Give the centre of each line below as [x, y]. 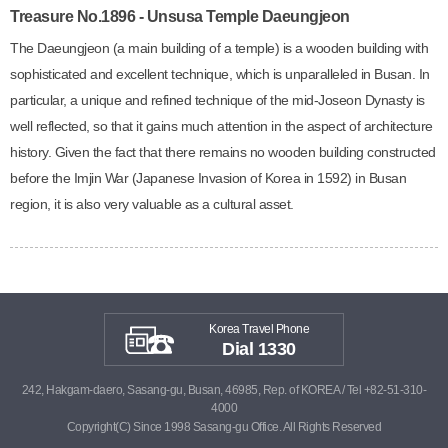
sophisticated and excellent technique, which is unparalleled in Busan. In [220, 74]
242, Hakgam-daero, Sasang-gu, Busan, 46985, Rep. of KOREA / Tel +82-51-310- [224, 390]
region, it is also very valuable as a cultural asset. [152, 204]
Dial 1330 [259, 349]
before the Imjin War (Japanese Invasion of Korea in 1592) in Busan [208, 178]
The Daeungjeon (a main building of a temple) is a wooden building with [219, 48]
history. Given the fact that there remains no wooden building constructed [223, 152]
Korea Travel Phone [259, 329]
